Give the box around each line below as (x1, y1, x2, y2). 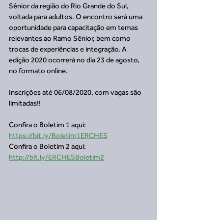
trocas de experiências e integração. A (9, 45, 128, 53)
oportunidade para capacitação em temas (9, 23, 139, 31)
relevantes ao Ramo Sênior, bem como (9, 34, 134, 42)
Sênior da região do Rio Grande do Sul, (9, 1, 130, 10)
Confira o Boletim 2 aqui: (9, 142, 87, 150)
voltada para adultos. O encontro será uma (9, 12, 144, 21)
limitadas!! (9, 99, 41, 107)
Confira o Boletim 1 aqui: (9, 120, 87, 129)
